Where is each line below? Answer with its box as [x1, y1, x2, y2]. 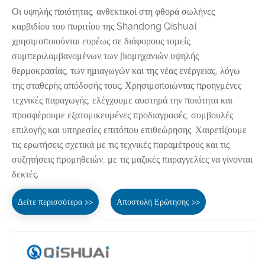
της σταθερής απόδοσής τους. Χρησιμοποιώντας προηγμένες [12, 79, 241, 91]
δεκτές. [12, 168, 38, 180]
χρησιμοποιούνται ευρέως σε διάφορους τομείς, [12, 35, 192, 47]
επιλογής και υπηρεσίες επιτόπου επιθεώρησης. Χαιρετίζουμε [12, 124, 247, 135]
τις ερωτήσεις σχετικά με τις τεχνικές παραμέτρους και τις [12, 138, 230, 150]
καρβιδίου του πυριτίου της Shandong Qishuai [12, 20, 196, 32]
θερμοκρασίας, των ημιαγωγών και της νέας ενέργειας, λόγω [12, 64, 240, 76]
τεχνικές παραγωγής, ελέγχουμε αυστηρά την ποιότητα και [12, 94, 232, 106]
